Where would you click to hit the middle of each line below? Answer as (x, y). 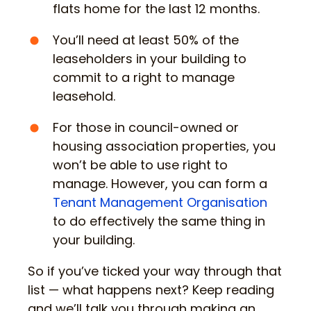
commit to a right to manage (144, 78)
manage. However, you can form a (160, 184)
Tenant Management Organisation (160, 203)
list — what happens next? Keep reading (151, 290)
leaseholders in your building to (150, 59)
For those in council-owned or (146, 128)
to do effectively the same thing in (159, 221)
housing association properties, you (164, 146)
